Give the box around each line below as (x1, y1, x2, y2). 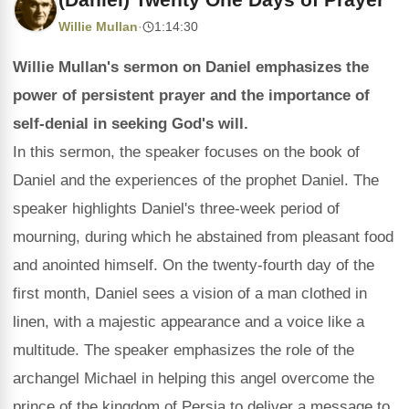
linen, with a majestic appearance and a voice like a (13, 313, 364, 330)
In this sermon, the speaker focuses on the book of (13, 143, 360, 161)
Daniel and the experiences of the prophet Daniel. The (13, 172, 379, 189)
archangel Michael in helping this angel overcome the (13, 370, 374, 387)
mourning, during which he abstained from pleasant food (13, 228, 393, 246)
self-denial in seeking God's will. (13, 115, 248, 132)
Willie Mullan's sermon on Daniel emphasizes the (13, 58, 369, 76)
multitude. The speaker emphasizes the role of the (13, 341, 354, 359)
